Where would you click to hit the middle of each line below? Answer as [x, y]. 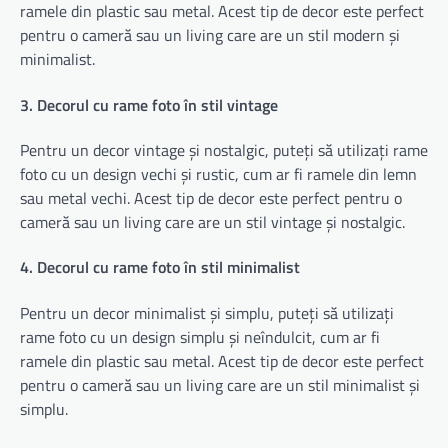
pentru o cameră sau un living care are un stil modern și [210, 35]
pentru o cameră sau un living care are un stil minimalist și [220, 384]
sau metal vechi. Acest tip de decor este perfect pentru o [211, 197]
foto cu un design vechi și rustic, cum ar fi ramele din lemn [218, 173]
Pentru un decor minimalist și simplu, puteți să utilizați [207, 312]
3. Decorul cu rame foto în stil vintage [149, 104]
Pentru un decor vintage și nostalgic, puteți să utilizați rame [224, 149]
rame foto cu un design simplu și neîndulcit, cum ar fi [200, 336]
